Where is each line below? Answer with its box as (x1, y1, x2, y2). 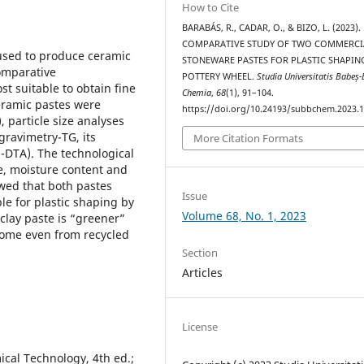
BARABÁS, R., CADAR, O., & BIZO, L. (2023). (182, 22, 362, 34)
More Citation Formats (193, 130, 304, 145)
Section (182, 245, 219, 260)
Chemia (182, 87, 212, 99)
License (182, 318, 219, 334)
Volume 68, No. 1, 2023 (182, 207, 307, 223)
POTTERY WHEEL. (182, 71, 258, 83)
